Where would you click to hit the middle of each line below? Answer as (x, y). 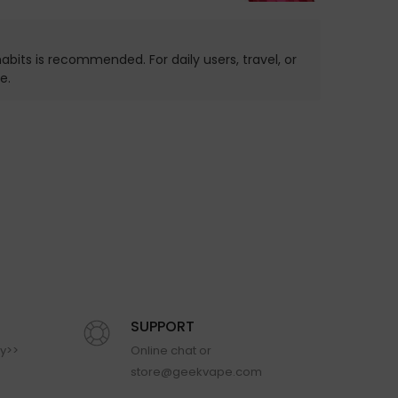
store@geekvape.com (196, 371)
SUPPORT (163, 326)
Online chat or (171, 350)
